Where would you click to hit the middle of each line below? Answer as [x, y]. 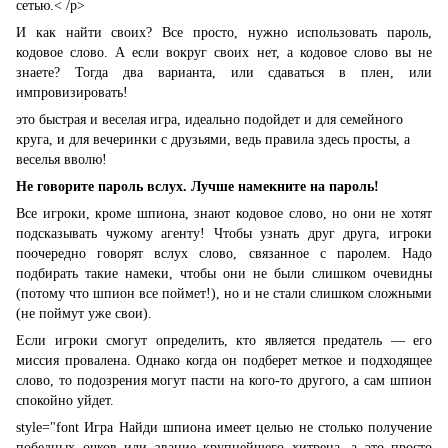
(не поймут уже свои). [84, 313]
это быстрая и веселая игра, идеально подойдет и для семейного [209, 119]
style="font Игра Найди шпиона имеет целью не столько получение [224, 427]
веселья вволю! [61, 159]
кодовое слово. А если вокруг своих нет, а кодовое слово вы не [224, 52]
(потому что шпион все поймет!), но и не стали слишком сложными [224, 293]
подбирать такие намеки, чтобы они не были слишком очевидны [224, 273]
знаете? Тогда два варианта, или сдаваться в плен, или [224, 72]
